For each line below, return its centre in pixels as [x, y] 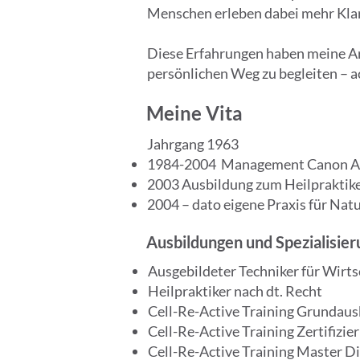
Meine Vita [194, 113]
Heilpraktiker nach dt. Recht [235, 291]
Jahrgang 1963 [193, 144]
